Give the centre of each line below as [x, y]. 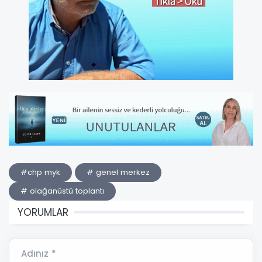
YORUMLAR [43, 213]
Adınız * [39, 254]
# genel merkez [118, 173]
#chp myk [40, 173]
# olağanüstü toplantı [62, 191]
